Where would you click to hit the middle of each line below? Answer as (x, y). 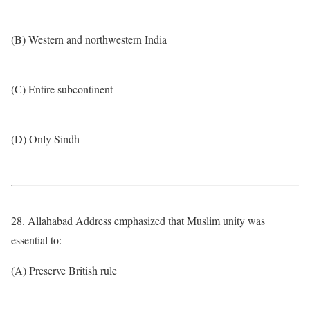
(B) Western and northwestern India (89, 39)
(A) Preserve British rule (64, 270)
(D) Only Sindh (45, 139)
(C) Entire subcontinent (62, 89)
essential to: (36, 240)
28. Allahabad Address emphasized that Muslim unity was (138, 220)
